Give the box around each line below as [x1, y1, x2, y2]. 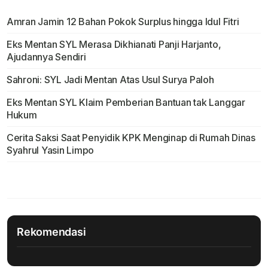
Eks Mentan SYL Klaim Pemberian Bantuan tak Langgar [6, 96, 245, 109]
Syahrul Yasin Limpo [6, 144, 95, 157]
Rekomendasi [17, 226, 86, 239]
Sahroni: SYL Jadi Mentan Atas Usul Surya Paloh [6, 74, 214, 86]
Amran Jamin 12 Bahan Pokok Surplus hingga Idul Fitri [6, 16, 239, 28]
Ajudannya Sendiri [6, 51, 86, 63]
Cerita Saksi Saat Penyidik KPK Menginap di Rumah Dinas [6, 132, 255, 144]
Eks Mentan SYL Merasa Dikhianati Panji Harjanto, [6, 38, 221, 51]
